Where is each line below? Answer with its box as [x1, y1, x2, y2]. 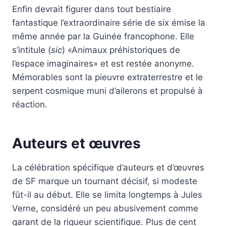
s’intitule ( [12, 45, 51, 55]
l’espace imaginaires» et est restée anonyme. [12, 59, 194, 69]
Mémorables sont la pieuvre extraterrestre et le [12, 72, 203, 83]
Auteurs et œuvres [12, 135, 141, 152]
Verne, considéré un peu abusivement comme [12, 203, 198, 214]
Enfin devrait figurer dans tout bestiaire [12, 4, 171, 15]
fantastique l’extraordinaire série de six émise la [12, 18, 205, 28]
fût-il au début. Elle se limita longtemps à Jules [12, 190, 202, 200]
